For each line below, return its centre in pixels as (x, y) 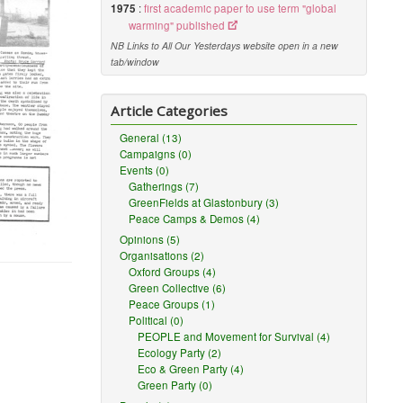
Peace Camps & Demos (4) (195, 219)
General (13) (151, 138)
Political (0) (157, 320)
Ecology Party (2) (180, 353)
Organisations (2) (162, 255)
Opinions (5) (150, 239)
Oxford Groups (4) (173, 272)
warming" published (177, 25)
